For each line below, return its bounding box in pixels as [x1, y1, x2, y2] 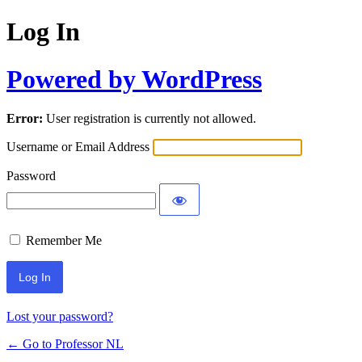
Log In [6, 17, 80, 47]
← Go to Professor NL [6, 337, 124, 351]
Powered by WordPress [6, 64, 262, 94]
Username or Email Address [6, 140, 149, 154]
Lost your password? [6, 309, 113, 324]
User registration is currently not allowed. [43, 112, 256, 126]
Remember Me [26, 234, 102, 248]
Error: [6, 112, 43, 126]
